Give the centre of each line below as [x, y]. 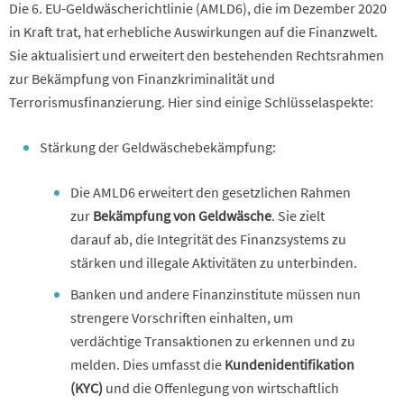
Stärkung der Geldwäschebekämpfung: [158, 147]
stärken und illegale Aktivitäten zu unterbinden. [214, 262]
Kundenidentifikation [289, 364]
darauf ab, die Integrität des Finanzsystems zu [208, 239]
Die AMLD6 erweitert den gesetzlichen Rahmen [211, 192]
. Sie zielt [298, 215]
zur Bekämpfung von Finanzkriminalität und [142, 78]
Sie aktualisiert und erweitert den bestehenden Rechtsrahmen [197, 55]
